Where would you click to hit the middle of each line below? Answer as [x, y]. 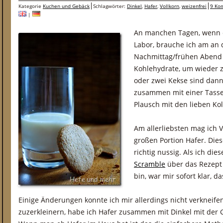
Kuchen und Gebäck [66, 6]
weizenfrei [194, 6]
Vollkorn [169, 6]
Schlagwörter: [110, 6]
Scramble [150, 164]
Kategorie [31, 6]
